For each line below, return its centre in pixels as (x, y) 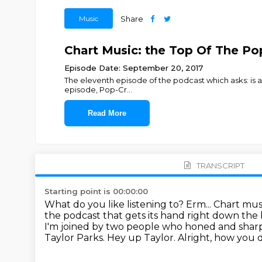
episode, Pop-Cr (95, 89)
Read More (107, 113)
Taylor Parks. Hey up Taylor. (111, 238)
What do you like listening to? (115, 204)
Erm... (200, 204)
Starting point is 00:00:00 (96, 191)
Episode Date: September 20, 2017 (133, 68)
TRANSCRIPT (220, 165)
